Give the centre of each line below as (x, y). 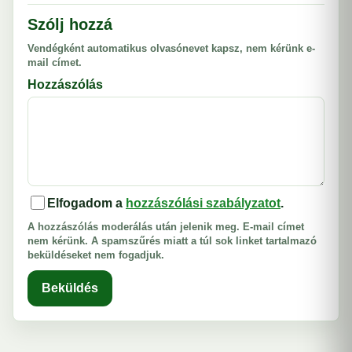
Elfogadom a (86, 203)
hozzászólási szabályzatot (203, 203)
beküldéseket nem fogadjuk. (96, 255)
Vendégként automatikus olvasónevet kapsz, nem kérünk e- (171, 48)
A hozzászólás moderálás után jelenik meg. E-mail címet (166, 227)
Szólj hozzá (70, 24)
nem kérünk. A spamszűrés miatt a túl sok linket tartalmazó (172, 241)
